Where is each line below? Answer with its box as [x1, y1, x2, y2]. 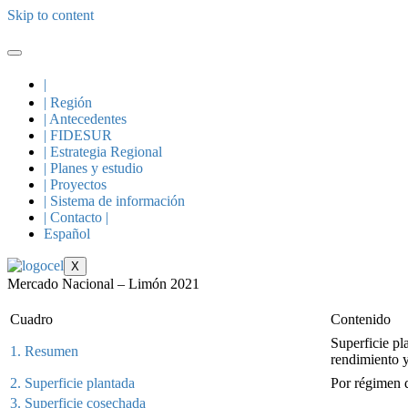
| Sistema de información [44, 193, 185, 209]
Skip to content [7, 7, 94, 23]
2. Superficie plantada [10, 375, 135, 391]
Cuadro [10, 311, 53, 327]
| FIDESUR [44, 127, 112, 143]
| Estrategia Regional [44, 144, 162, 159]
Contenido [331, 311, 391, 327]
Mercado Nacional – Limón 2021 [7, 276, 199, 291]
